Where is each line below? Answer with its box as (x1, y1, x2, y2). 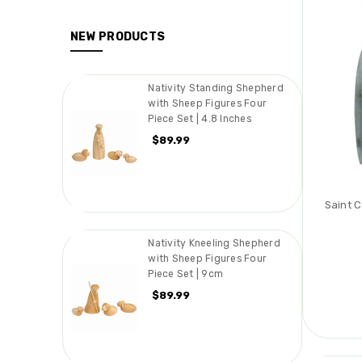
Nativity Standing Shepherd (148, 82, 284, 95)
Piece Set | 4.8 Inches (148, 113, 251, 125)
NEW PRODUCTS (70, 30, 165, 44)
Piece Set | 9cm (148, 267, 224, 280)
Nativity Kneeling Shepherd (148, 237, 280, 249)
